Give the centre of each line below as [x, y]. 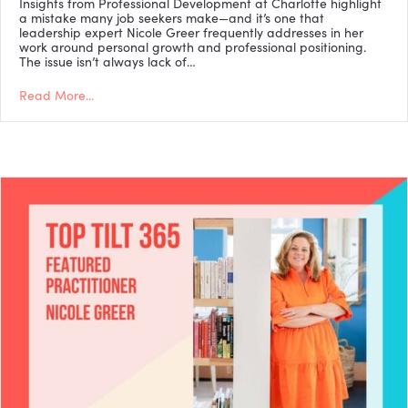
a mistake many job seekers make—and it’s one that [172, 17]
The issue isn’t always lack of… [107, 61]
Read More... [56, 95]
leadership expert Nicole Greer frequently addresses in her [191, 32]
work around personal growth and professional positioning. [193, 46]
